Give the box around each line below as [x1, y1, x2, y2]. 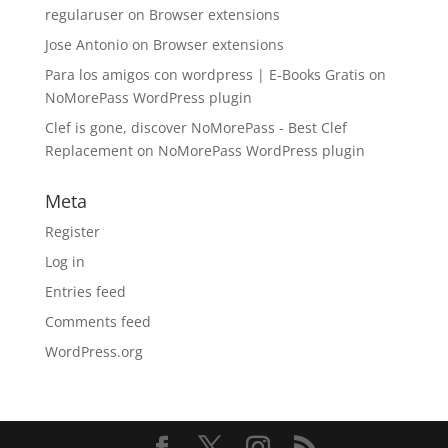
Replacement [44, 141, 133, 160]
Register [44, 222, 100, 241]
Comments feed [44, 312, 151, 331]
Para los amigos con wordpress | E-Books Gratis [44, 65, 365, 84]
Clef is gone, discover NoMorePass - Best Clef [44, 118, 347, 137]
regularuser [44, 5, 124, 24]
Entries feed [44, 282, 126, 301]
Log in [44, 252, 85, 271]
